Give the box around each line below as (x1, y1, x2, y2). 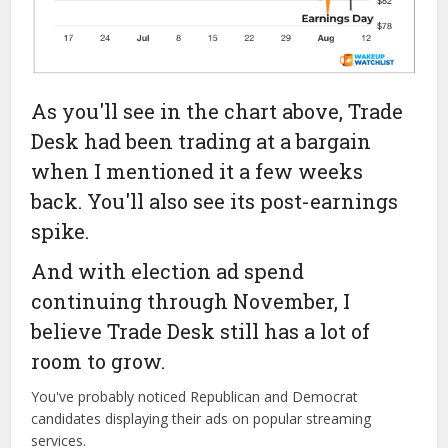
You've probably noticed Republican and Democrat (31, 387, 359, 407)
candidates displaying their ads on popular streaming (31, 409, 372, 429)
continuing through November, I (31, 288, 351, 315)
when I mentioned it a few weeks (31, 158, 364, 185)
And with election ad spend (31, 258, 305, 285)
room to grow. (31, 348, 166, 375)
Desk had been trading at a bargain (31, 128, 372, 155)
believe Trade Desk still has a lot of (31, 318, 371, 345)
